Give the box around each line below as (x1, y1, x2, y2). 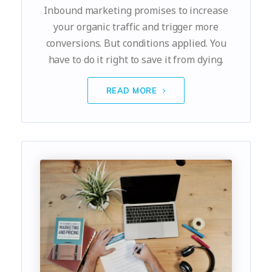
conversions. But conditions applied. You (46, 36, 226, 50)
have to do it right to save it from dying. (48, 52, 224, 66)
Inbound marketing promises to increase (44, 3, 228, 17)
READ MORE (106, 85, 160, 95)
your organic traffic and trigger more (53, 19, 219, 33)
